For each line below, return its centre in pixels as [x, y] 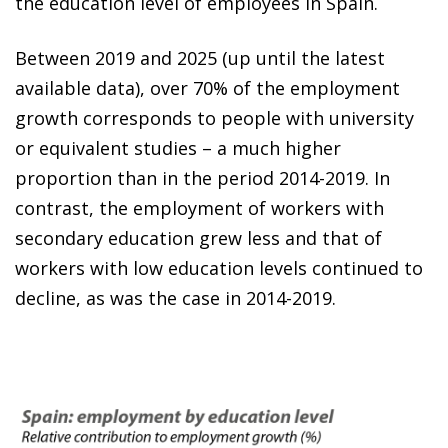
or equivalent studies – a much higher [178, 147]
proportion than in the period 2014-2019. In [202, 177]
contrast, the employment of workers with [199, 207]
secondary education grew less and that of [198, 237]
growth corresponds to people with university [214, 117]
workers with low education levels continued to [219, 267]
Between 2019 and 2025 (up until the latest [200, 57]
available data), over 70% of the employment [207, 87]
